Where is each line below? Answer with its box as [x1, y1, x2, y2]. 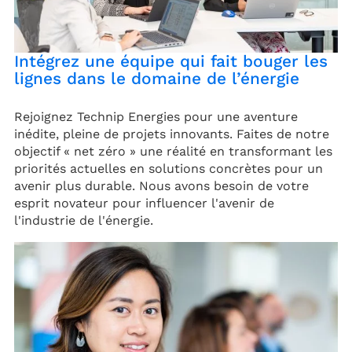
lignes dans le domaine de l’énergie [14, 68, 299, 88]
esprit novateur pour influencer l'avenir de [14, 195, 274, 211]
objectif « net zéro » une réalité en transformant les [14, 143, 332, 159]
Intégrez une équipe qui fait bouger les [14, 51, 328, 71]
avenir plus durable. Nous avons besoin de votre [14, 178, 309, 193]
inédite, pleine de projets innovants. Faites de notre [14, 126, 329, 141]
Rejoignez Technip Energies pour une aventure [14, 108, 298, 124]
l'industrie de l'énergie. [14, 212, 153, 228]
